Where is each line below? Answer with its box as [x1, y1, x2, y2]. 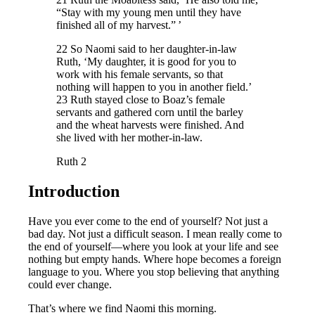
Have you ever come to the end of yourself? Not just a [28, 215, 269, 228]
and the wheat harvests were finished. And [56, 119, 245, 131]
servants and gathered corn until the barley [56, 106, 244, 119]
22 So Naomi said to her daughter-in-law [56, 43, 238, 56]
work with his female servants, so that [56, 68, 224, 81]
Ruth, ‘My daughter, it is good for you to [56, 56, 237, 68]
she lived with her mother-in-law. [56, 131, 203, 144]
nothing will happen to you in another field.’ [56, 81, 252, 94]
